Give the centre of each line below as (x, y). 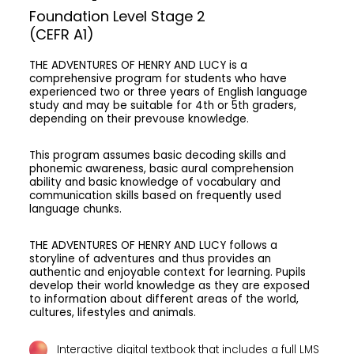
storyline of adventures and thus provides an (151, 259)
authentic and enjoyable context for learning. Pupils (168, 273)
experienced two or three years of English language (169, 92)
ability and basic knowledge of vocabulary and (155, 182)
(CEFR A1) (62, 34)
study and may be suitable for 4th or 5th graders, (163, 105)
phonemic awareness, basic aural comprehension (162, 169)
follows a (254, 246)
